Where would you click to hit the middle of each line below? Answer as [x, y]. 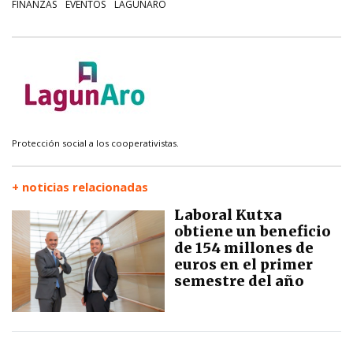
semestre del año [239, 281]
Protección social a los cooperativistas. [95, 143]
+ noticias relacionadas [80, 187]
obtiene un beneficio [253, 232]
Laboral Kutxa [228, 215]
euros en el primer [243, 265]
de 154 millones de [244, 248]
